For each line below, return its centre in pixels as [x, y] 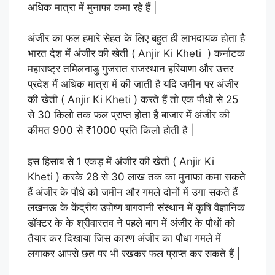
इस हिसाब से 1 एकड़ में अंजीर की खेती [100, 161]
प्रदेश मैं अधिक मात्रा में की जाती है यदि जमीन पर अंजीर [133, 84]
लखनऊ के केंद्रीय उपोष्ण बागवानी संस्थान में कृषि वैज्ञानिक [136, 207]
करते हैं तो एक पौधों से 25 [189, 100]
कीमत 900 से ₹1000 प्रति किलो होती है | [111, 130]
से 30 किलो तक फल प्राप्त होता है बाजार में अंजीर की [129, 115]
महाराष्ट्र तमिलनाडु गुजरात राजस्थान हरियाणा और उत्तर [130, 69]
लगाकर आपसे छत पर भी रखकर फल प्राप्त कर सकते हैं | [134, 253]
